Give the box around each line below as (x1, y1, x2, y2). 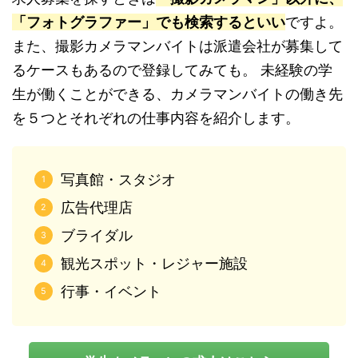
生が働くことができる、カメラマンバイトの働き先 (12, 86, 343, 103)
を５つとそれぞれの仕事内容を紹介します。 (12, 109, 300, 127)
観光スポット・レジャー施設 (60, 255, 248, 272)
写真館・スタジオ (60, 171, 176, 189)
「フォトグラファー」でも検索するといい (12, 14, 285, 31)
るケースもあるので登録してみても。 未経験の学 (12, 62, 332, 79)
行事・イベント (60, 283, 161, 300)
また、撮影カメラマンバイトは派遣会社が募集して (12, 38, 343, 55)
